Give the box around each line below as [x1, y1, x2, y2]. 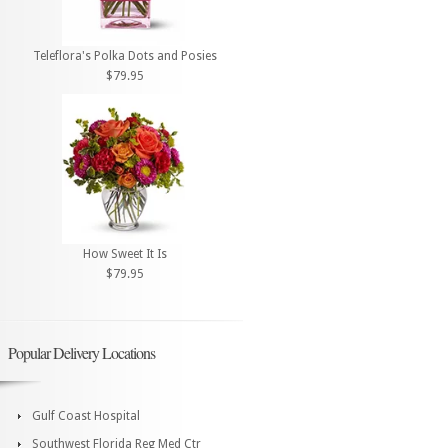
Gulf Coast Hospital [32, 408, 140, 423]
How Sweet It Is [83, 246, 167, 261]
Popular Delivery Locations [8, 341, 155, 363]
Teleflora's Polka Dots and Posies [33, 49, 217, 64]
